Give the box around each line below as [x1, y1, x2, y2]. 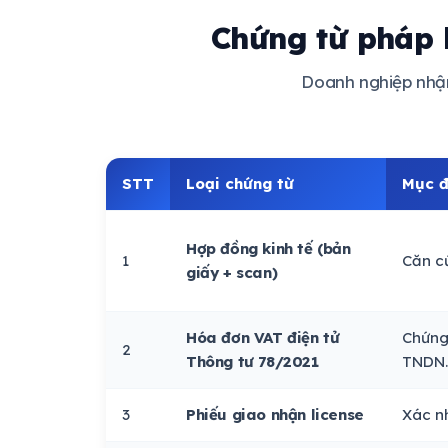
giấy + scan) [186, 263, 278, 282]
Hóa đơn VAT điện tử [186, 328, 340, 347]
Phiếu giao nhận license [186, 405, 364, 424]
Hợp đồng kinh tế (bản [186, 239, 351, 258]
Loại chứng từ [186, 174, 294, 193]
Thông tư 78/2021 [186, 352, 319, 371]
